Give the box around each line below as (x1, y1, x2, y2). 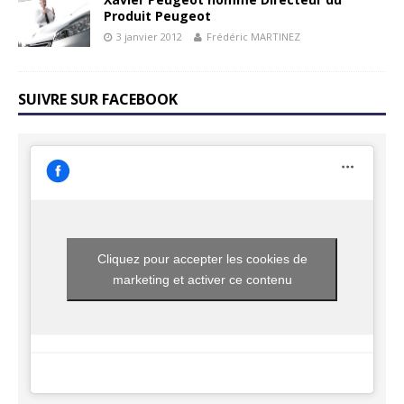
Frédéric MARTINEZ (207, 30, 300, 44)
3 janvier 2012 (116, 30, 182, 44)
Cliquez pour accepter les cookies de (96, 252, 308, 267)
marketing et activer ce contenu (112, 272, 292, 288)
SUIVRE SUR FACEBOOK (18, 89, 178, 110)
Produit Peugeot (104, 7, 211, 25)
